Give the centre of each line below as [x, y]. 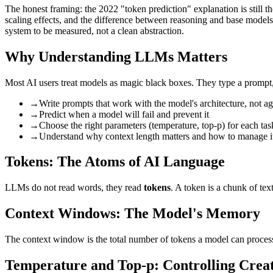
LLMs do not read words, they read [74, 188]
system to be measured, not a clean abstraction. [94, 30]
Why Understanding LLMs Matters [116, 56]
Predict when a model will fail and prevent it [124, 114]
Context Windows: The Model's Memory [133, 214]
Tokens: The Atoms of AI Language [115, 162]
